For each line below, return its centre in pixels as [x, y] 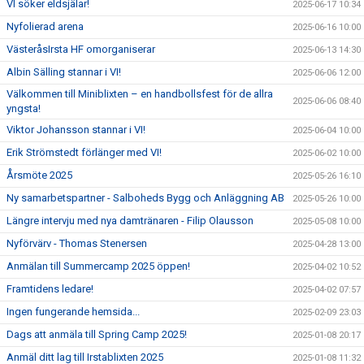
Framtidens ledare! [50, 289]
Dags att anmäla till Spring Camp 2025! [97, 334]
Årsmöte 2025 [39, 175]
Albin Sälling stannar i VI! [64, 72]
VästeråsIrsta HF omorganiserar [81, 49]
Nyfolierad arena [45, 26]
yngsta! [24, 108]
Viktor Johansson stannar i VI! [76, 130]
